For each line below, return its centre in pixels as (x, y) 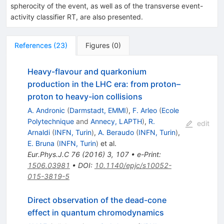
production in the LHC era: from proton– (104, 84)
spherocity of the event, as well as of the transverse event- (107, 5)
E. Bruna (41, 143)
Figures (97, 45)
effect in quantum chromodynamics (95, 212)
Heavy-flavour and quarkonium (87, 71)
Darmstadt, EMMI (97, 110)
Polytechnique (50, 121)
